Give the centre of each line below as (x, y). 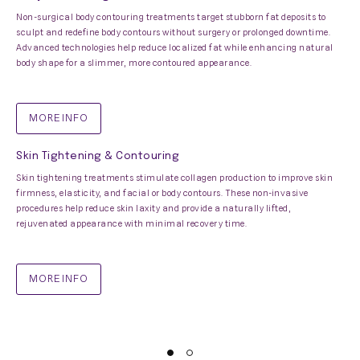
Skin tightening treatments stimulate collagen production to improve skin (174, 178)
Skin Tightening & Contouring (98, 156)
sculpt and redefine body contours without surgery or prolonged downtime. (173, 32)
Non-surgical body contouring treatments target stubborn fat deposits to (171, 17)
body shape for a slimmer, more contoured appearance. (134, 63)
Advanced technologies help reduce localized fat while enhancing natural (175, 47)
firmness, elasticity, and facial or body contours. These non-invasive (162, 193)
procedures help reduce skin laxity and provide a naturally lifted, (153, 208)
